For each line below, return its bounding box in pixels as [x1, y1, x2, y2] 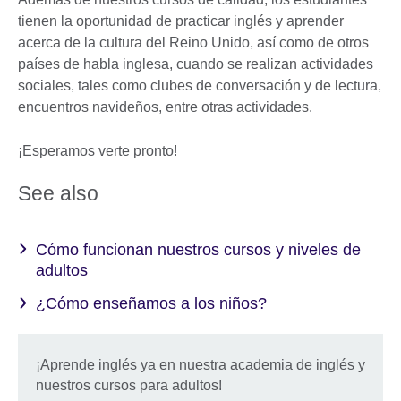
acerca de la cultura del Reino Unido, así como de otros [18, 34, 369, 50]
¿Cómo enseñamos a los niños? [36, 294, 267, 313]
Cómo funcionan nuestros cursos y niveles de [36, 240, 361, 259]
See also [18, 181, 98, 205]
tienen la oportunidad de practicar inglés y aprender [18, 13, 344, 29]
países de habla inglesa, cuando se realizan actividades [18, 55, 373, 72]
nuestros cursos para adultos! [36, 378, 222, 394]
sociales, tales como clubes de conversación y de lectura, [18, 77, 381, 93]
